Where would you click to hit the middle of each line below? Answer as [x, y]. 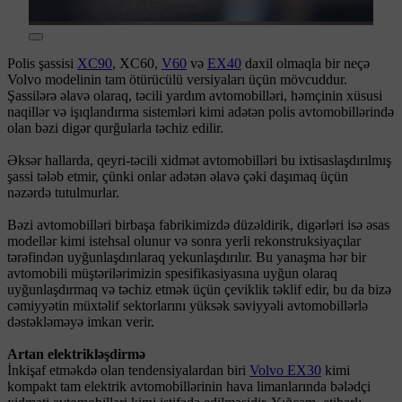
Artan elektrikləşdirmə [76, 354]
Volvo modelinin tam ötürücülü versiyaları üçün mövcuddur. [177, 79]
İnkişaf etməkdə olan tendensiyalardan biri [128, 370]
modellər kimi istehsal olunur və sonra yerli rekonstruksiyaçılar [184, 240]
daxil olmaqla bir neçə [306, 63]
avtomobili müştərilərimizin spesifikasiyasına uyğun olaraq [172, 273]
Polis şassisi [42, 63]
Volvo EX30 [285, 370]
